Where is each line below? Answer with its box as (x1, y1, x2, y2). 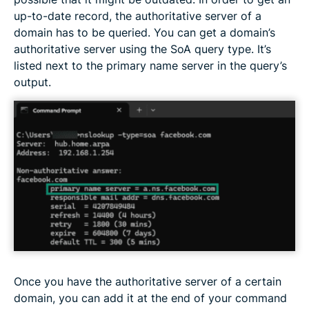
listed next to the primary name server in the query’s (14, 58, 287, 72)
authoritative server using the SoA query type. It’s (14, 41, 271, 56)
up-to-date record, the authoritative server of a (14, 8, 261, 23)
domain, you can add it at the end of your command (14, 290, 287, 305)
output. (14, 74, 51, 89)
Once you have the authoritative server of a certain (14, 274, 281, 288)
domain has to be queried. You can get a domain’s (14, 25, 275, 39)
